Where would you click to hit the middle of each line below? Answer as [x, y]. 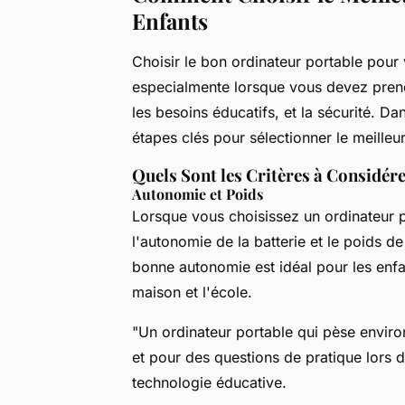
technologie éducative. [209, 382]
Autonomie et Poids [198, 193]
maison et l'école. [192, 292]
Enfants [170, 20]
